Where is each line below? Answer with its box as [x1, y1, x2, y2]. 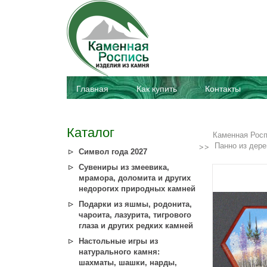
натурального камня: [79, 247, 160, 256]
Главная [76, 84, 108, 94]
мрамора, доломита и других [79, 173, 191, 182]
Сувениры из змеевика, [79, 163, 169, 172]
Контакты [205, 84, 241, 94]
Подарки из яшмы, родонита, [79, 200, 192, 209]
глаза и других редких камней [79, 221, 193, 230]
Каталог [67, 125, 114, 140]
